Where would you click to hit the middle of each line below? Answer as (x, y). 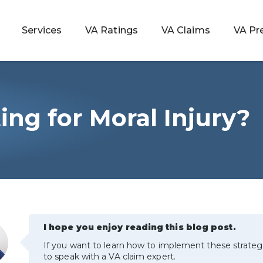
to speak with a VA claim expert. (109, 256)
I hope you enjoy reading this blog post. (140, 227)
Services (42, 30)
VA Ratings (112, 30)
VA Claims (186, 30)
